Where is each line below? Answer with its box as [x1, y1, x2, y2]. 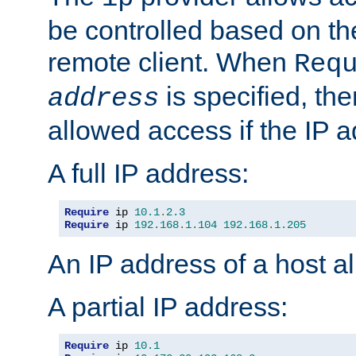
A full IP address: [48, 158, 249, 189]
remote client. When [48, 47, 294, 78]
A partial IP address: [48, 292, 288, 323]
